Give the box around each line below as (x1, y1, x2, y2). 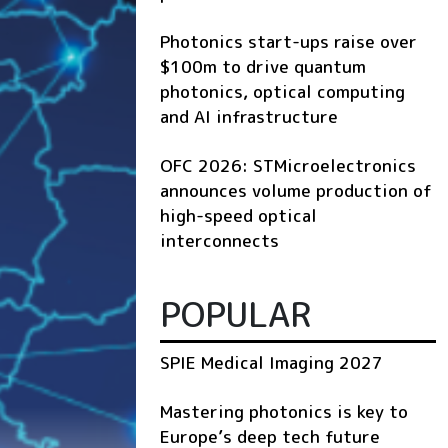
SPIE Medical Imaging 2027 (160, 351, 383, 375)
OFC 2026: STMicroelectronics (160, 154, 416, 178)
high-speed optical (160, 204, 317, 228)
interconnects (160, 229, 279, 253)
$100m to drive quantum (160, 55, 366, 79)
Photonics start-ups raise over (160, 30, 417, 54)
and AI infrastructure (160, 105, 338, 129)
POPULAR (160, 290, 311, 339)
